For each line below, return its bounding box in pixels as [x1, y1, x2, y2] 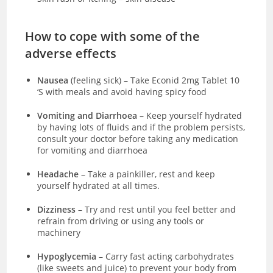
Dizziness [37, 203, 79, 215]
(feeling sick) [68, 74, 122, 86]
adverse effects [25, 44, 117, 62]
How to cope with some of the [25, 27, 200, 44]
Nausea [37, 74, 69, 86]
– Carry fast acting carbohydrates [99, 250, 235, 262]
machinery [37, 226, 81, 238]
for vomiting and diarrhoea [37, 144, 148, 156]
